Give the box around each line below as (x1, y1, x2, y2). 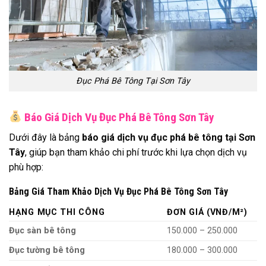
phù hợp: (9, 161, 43, 173)
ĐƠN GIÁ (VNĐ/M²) (167, 207, 248, 218)
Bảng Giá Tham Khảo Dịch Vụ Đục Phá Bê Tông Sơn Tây (9, 186, 228, 198)
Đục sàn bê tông (9, 226, 76, 236)
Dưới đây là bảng (9, 132, 82, 144)
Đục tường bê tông (9, 245, 85, 256)
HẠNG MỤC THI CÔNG (9, 207, 105, 218)
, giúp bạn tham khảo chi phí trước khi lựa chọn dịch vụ (25, 147, 247, 159)
